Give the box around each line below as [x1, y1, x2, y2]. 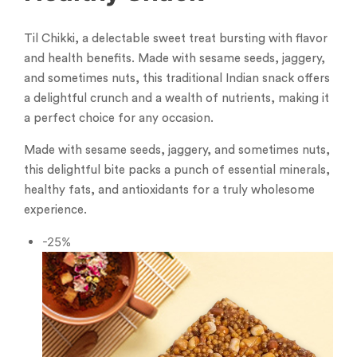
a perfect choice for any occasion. [24, 112, 214, 124]
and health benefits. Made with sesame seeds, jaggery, [24, 52, 325, 65]
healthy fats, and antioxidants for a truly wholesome [24, 183, 315, 196]
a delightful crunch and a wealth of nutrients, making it [24, 92, 329, 104]
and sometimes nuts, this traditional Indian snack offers [24, 72, 330, 84]
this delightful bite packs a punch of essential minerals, [24, 163, 330, 176]
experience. [24, 203, 87, 216]
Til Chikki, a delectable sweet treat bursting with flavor [24, 32, 328, 45]
